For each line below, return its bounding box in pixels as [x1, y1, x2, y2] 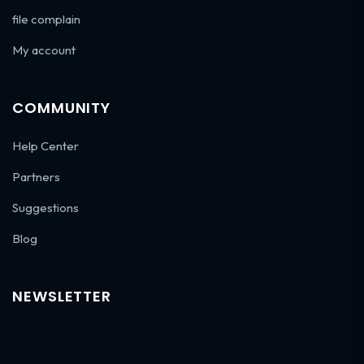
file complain [12, 11, 80, 27]
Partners [12, 168, 60, 184]
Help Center [12, 137, 79, 154]
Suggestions [12, 199, 79, 215]
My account [12, 41, 76, 58]
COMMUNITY [12, 97, 111, 118]
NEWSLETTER [12, 285, 111, 306]
